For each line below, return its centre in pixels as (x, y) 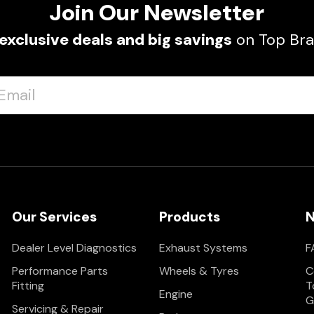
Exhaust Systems (203, 248)
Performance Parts (60, 271)
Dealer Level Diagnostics (75, 248)
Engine (176, 294)
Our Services (55, 217)
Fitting (28, 286)
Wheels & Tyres (199, 271)
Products (189, 217)
